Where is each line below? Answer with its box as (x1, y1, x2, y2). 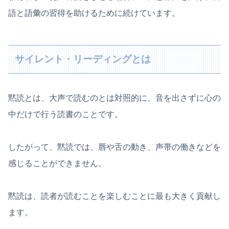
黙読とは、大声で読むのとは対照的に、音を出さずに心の (8, 94, 221, 103)
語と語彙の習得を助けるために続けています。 (8, 8, 180, 17)
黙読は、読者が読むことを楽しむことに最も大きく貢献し (8, 192, 221, 201)
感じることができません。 (8, 159, 106, 168)
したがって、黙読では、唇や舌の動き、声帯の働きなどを (8, 143, 221, 152)
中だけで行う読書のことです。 (8, 110, 123, 119)
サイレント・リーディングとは (15, 54, 151, 65)
